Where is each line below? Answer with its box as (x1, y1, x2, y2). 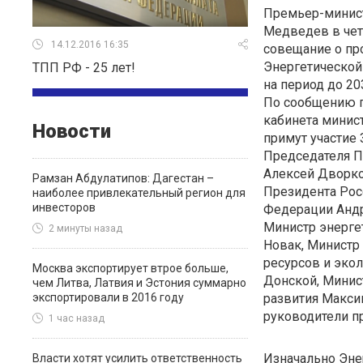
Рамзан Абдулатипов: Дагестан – (32, 172, 214, 185)
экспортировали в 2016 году (32, 291, 184, 304)
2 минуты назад (49, 223, 122, 235)
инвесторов (32, 201, 96, 214)
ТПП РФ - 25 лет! (32, 60, 135, 75)
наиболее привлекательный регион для (32, 186, 246, 199)
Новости (32, 120, 111, 143)
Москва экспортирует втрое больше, (32, 262, 228, 275)
